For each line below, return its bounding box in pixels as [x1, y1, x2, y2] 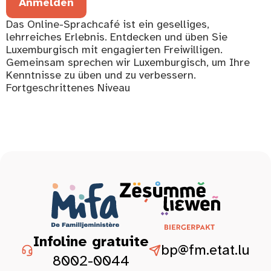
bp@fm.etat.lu [161, 241, 250, 260]
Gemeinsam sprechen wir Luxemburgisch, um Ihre [6, 55, 250, 69]
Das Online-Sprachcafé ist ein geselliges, [6, 17, 209, 31]
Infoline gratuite [33, 232, 149, 251]
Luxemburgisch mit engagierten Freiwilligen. [6, 42, 223, 56]
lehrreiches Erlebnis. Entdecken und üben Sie [6, 30, 227, 44]
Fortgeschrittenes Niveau [6, 80, 130, 94]
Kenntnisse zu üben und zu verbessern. [6, 68, 196, 82]
